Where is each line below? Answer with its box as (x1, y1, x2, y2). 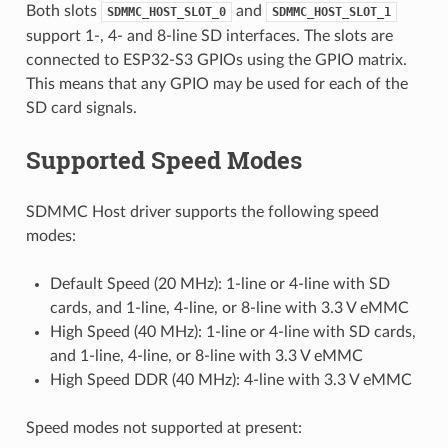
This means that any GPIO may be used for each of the (25, 75, 408, 92)
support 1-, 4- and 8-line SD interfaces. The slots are (25, 27, 393, 44)
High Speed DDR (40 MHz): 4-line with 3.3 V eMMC (49, 371, 412, 388)
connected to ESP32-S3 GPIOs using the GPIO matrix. (25, 51, 407, 68)
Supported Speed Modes (25, 143, 302, 176)
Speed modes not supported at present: (25, 419, 302, 436)
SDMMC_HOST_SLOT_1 (271, 4, 391, 19)
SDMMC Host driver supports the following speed (25, 203, 379, 220)
